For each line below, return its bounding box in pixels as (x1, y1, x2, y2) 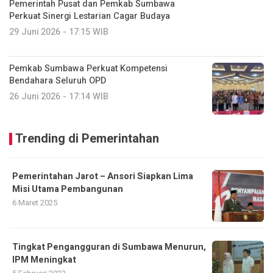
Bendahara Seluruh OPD (9, 74, 106, 87)
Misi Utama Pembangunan (12, 182, 123, 196)
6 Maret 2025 (12, 196, 57, 208)
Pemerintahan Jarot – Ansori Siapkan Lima (12, 169, 193, 183)
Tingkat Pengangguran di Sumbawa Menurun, (12, 240, 206, 253)
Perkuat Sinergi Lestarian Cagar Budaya (9, 9, 170, 23)
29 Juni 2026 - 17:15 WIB (9, 25, 108, 38)
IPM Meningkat (12, 253, 76, 266)
